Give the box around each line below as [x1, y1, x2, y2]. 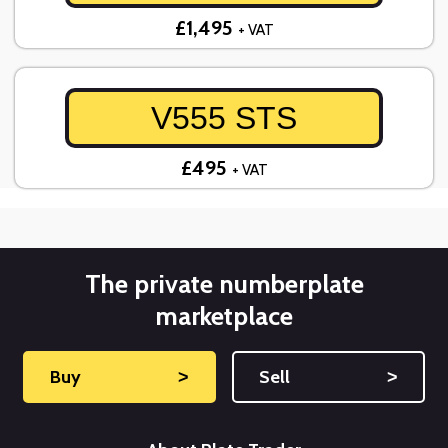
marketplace [155, 300, 293, 333]
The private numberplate [84, 268, 364, 301]
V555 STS [150, 100, 297, 137]
